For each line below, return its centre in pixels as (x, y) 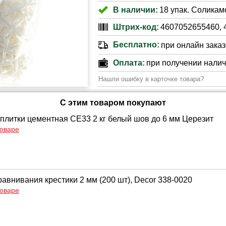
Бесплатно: (136, 45)
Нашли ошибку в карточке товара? (151, 79)
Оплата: (129, 63)
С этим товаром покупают (113, 103)
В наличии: (135, 10)
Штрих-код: (136, 27)
